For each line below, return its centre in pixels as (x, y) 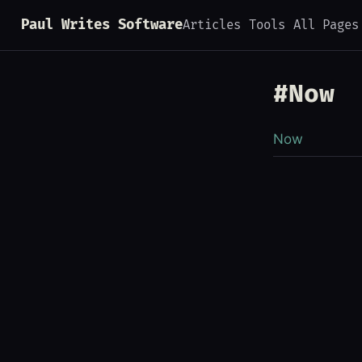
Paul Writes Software (101, 25)
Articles (211, 25)
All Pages (326, 25)
